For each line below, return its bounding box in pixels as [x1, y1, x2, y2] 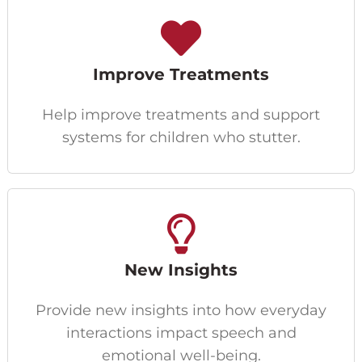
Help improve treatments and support [42, 105, 320, 124]
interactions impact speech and [65, 323, 297, 342]
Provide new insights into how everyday [36, 301, 326, 319]
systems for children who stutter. [61, 128, 301, 146]
